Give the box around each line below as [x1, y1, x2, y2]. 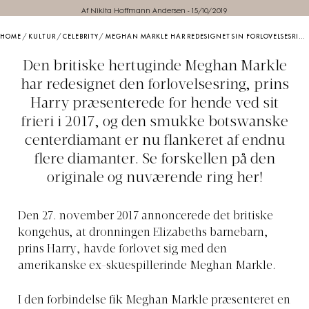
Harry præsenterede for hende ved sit [30, 97, 279, 112]
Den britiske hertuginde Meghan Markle [22, 59, 287, 74]
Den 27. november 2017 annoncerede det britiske [18, 211, 273, 223]
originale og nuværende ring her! [46, 171, 263, 186]
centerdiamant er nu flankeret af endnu [24, 134, 285, 149]
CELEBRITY [63, 34, 99, 41]
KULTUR [28, 34, 56, 41]
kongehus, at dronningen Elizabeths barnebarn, [18, 228, 268, 239]
